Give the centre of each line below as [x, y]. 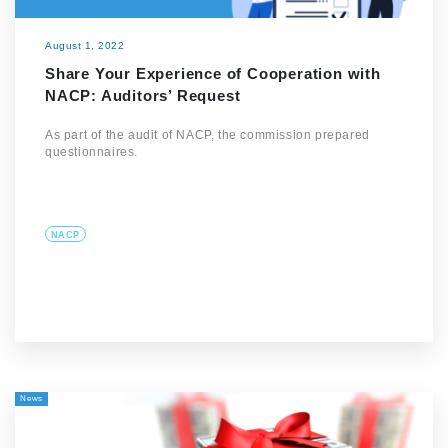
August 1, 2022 [84, 45]
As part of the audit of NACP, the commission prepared [207, 135]
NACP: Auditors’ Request [143, 95]
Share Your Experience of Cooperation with [213, 73]
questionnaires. [91, 152]
